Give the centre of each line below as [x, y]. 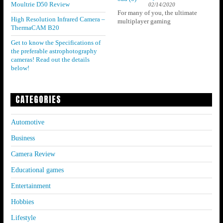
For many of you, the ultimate [158, 13]
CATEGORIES [38, 100]
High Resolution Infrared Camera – [58, 20]
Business [23, 138]
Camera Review [33, 154]
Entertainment [31, 186]
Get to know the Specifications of [56, 43]
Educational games [37, 170]
